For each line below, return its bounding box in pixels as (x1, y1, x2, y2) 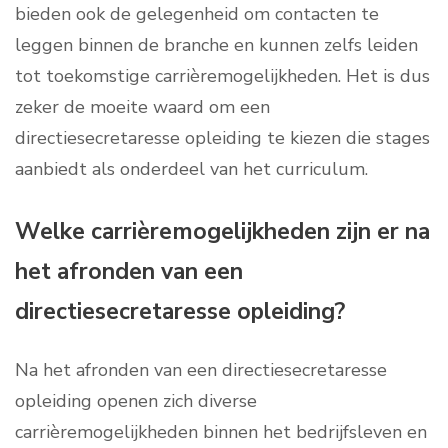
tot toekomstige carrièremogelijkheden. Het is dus (15, 64, 430, 89)
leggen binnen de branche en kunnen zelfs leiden (15, 33, 418, 58)
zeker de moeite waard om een (15, 95, 270, 120)
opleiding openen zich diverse (15, 389, 257, 414)
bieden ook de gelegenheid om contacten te (15, 2, 379, 27)
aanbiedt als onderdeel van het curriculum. (15, 157, 368, 182)
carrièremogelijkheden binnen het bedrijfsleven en (15, 420, 427, 445)
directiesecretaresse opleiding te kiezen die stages (15, 126, 430, 151)
